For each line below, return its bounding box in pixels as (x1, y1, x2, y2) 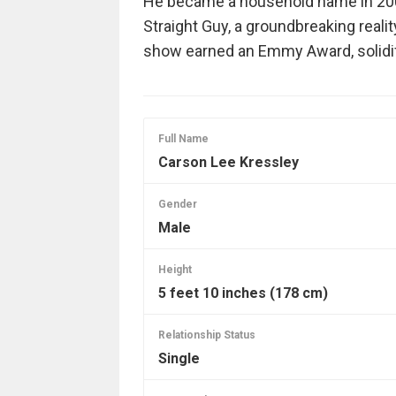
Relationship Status (157, 328, 255, 341)
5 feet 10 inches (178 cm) (157, 284, 328, 301)
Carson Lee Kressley (157, 153, 299, 171)
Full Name (157, 132, 209, 145)
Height (157, 263, 192, 276)
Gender (157, 197, 197, 210)
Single (157, 349, 200, 367)
